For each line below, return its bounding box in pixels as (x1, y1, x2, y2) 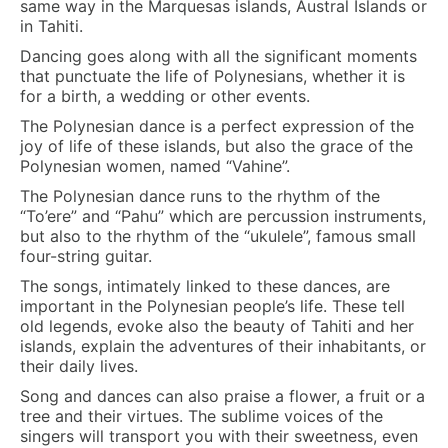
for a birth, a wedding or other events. (20, 86, 310, 106)
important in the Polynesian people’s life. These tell (20, 296, 405, 316)
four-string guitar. (20, 246, 152, 266)
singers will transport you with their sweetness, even (20, 426, 418, 446)
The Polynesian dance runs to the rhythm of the (20, 186, 380, 206)
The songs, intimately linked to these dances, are (20, 276, 390, 296)
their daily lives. (20, 356, 138, 376)
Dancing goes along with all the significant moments (20, 46, 417, 66)
